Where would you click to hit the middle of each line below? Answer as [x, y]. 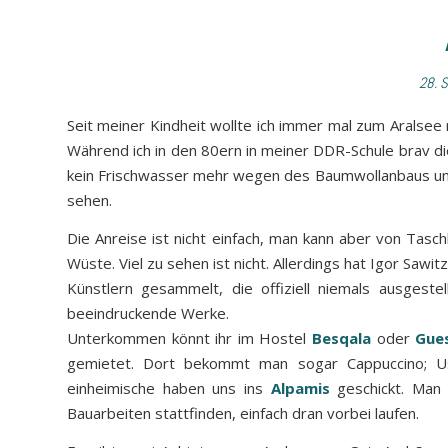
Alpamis [300, 388]
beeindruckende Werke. [148, 313]
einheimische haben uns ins [169, 388]
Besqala [341, 338]
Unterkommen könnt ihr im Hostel [189, 338]
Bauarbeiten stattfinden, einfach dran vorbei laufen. [243, 413]
